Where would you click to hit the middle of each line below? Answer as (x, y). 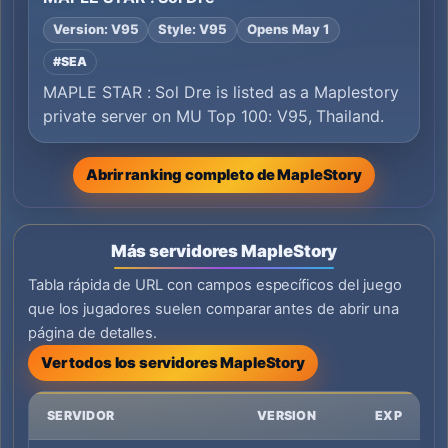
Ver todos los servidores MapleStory (173, 362)
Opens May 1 (288, 29)
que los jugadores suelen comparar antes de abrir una (213, 308)
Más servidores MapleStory (224, 251)
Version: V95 (96, 29)
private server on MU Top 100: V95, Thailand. (214, 116)
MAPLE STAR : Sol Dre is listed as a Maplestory (221, 92)
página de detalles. (93, 332)
